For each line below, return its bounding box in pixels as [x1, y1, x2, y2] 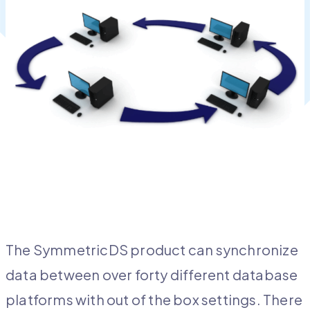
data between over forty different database [6, 266, 298, 284]
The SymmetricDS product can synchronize [6, 241, 298, 259]
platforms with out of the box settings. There [6, 291, 303, 309]
